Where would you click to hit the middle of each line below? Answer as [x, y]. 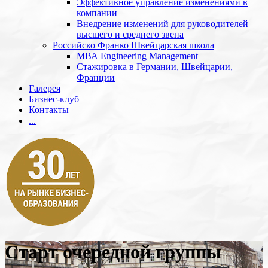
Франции [96, 77]
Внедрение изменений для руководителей [162, 24]
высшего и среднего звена [130, 34]
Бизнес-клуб [54, 99]
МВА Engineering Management [137, 56]
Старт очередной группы [113, 252]
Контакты [49, 110]
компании [97, 13]
